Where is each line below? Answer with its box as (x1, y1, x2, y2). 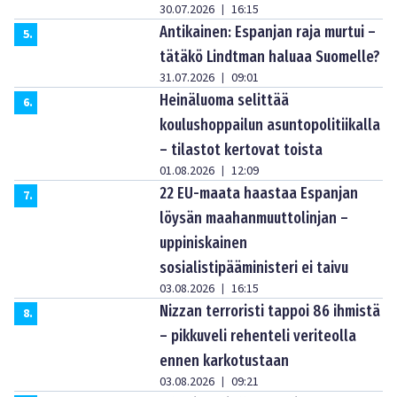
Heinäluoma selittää (160, 90, 289, 111)
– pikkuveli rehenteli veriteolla (160, 326, 356, 346)
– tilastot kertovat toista (160, 140, 323, 160)
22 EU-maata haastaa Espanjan (160, 183, 358, 204)
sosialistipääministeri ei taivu (160, 258, 348, 278)
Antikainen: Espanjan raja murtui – (160, 22, 376, 43)
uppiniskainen (160, 233, 247, 253)
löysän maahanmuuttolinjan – (160, 208, 348, 229)
